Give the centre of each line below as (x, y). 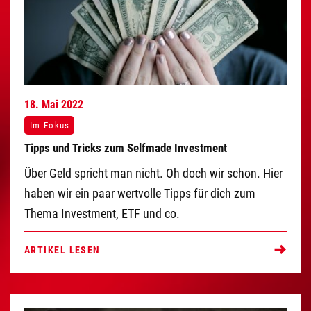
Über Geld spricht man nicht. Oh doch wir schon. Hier (153, 173)
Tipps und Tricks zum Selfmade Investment (126, 148)
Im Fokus (50, 125)
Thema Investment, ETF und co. (102, 213)
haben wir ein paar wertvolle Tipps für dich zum (140, 193)
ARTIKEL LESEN (62, 251)
